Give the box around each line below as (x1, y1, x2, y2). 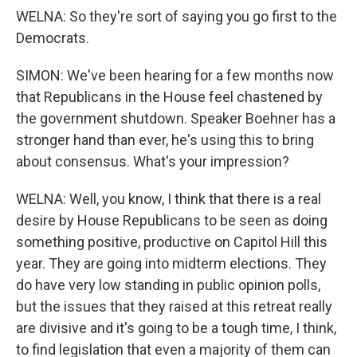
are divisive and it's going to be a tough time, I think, (16, 320, 336, 336)
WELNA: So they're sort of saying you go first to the (16, 8, 337, 25)
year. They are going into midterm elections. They (16, 255, 327, 272)
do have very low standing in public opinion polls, (16, 277, 320, 293)
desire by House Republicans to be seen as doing (16, 212, 328, 229)
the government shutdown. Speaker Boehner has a (16, 110, 335, 127)
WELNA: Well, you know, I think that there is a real (16, 190, 321, 207)
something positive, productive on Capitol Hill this (16, 233, 328, 250)
